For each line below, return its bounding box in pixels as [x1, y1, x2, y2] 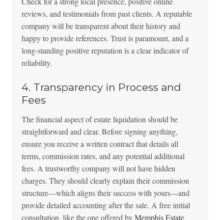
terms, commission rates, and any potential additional [21, 151, 185, 162]
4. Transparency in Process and [21, 81, 181, 94]
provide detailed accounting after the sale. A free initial [21, 200, 190, 211]
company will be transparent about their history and [21, 21, 180, 31]
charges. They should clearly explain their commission [21, 175, 189, 186]
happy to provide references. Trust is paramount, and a [21, 33, 189, 44]
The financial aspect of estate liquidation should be [21, 114, 178, 125]
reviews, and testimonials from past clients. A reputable [21, 8, 192, 19]
